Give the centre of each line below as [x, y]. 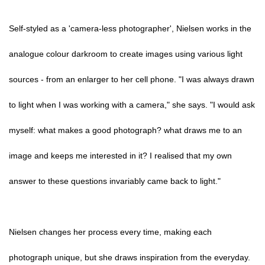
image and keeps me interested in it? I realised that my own [120, 156]
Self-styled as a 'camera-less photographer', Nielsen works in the [130, 28]
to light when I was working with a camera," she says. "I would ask [132, 105]
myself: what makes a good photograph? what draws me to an [125, 130]
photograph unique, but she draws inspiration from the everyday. [130, 257]
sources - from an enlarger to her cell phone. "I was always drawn [132, 79]
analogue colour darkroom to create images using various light [126, 54]
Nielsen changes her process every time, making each [110, 232]
